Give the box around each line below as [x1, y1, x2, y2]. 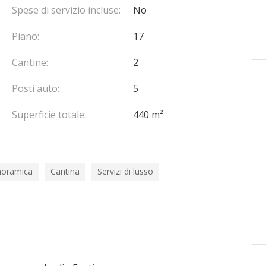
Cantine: [11, 56, 48, 69]
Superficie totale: [11, 108, 86, 121]
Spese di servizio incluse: [11, 4, 121, 17]
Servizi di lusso [97, 166, 153, 177]
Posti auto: [11, 82, 59, 95]
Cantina [50, 166, 80, 177]
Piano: [11, 30, 39, 43]
